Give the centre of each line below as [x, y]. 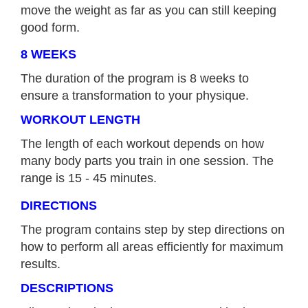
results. [41, 264]
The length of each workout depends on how [142, 144]
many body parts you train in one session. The [147, 161]
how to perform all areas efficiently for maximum [152, 246]
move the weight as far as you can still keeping [148, 10]
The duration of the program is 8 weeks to [135, 79]
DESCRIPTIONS [67, 288]
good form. [50, 27]
